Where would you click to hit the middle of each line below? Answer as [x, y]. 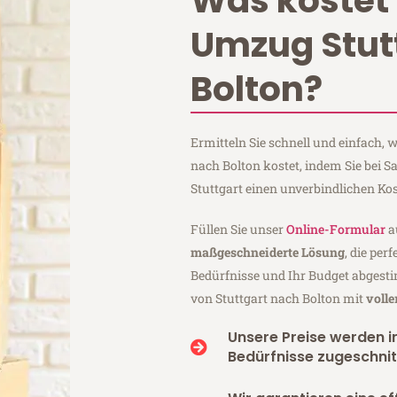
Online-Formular [336, 229]
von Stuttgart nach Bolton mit [279, 298]
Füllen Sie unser [239, 229]
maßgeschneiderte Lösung [268, 252]
